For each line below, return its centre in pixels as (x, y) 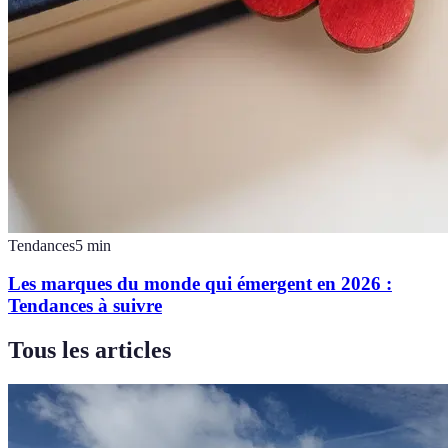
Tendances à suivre (85, 306)
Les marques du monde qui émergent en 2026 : (200, 284)
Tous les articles (89, 350)
